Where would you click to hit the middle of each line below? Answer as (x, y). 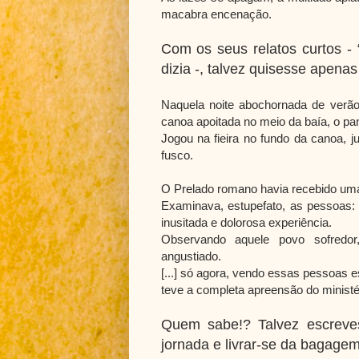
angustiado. (191, 256)
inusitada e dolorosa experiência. (246, 222)
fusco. (177, 155)
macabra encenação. (216, 14)
